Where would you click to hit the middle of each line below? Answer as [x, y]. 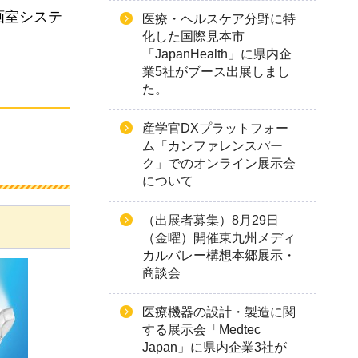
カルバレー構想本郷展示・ [219, 255]
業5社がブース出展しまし [216, 72]
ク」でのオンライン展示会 [219, 163]
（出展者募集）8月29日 [211, 220]
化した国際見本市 [193, 36]
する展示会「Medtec [201, 330]
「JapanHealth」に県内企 [217, 54]
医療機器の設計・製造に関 [219, 312]
